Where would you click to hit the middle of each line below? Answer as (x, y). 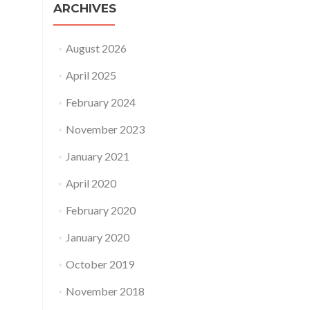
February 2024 (100, 102)
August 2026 (96, 48)
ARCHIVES (85, 8)
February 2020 (100, 210)
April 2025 (91, 75)
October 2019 (100, 264)
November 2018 (105, 291)
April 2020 (91, 183)
